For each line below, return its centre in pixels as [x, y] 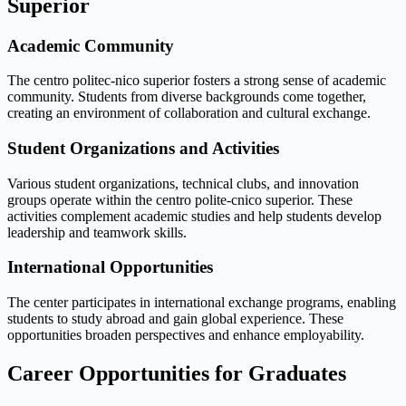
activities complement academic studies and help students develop [194, 216]
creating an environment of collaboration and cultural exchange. [189, 113]
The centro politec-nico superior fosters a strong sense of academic [197, 81]
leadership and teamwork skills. [97, 232]
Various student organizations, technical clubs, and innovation [183, 183]
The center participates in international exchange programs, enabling [202, 303]
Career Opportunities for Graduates [177, 374]
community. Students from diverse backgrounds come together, [187, 97]
